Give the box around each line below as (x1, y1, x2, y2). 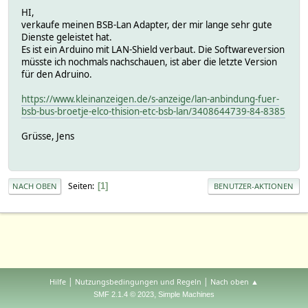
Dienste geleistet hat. (21, 30, 112, 43)
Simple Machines (158, 290, 214, 298)
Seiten (68, 179, 92, 192)
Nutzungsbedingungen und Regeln (75, 276, 201, 287)
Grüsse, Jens (21, 129, 74, 142)
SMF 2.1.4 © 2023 (93, 290, 154, 298)
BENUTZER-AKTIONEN (214, 181, 294, 192)
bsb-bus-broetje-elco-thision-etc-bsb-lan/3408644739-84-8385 (21, 104, 285, 118)
